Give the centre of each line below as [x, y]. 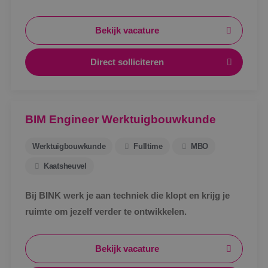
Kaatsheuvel [65, 166]
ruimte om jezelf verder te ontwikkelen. [106, 212]
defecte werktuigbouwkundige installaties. [113, 10]
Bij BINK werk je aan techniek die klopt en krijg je [127, 196]
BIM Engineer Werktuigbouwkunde [121, 119]
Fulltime [148, 146]
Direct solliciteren [127, 62]
